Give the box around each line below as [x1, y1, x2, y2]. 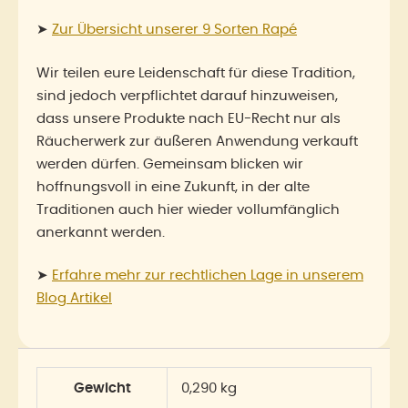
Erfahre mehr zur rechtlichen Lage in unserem [52, 269, 363, 282]
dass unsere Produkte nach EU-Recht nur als [36, 111, 341, 126]
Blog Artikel [36, 291, 112, 305]
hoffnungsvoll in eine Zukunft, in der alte [36, 179, 310, 194]
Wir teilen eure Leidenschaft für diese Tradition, [36, 66, 355, 80]
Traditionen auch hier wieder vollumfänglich [36, 202, 340, 217]
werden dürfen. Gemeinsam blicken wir [36, 157, 303, 171]
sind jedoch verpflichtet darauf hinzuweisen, [36, 88, 338, 103]
